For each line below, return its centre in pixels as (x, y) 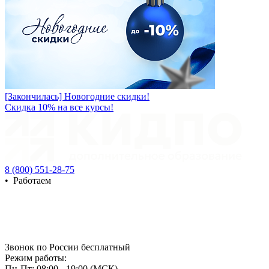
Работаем (32, 180)
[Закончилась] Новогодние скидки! (77, 96)
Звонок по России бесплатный (68, 247)
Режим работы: (36, 258)
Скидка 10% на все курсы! (59, 107)
